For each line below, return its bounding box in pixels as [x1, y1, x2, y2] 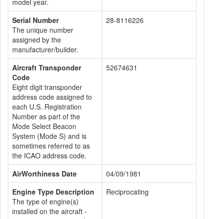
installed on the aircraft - [12, 206, 87, 216]
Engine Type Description [12, 187, 94, 197]
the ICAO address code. [12, 151, 87, 160]
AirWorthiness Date [12, 169, 77, 178]
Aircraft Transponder [12, 63, 81, 72]
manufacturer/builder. [12, 44, 78, 54]
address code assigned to [12, 92, 92, 102]
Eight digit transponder [12, 82, 82, 92]
